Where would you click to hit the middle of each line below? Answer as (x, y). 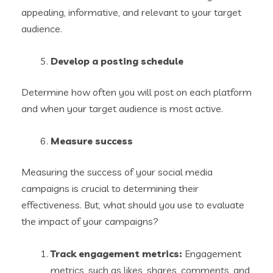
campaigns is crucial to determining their (110, 189)
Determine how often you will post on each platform (136, 92)
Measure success (92, 141)
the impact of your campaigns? (90, 222)
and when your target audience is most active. (122, 109)
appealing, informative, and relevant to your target (131, 12)
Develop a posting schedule (117, 61)
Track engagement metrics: (118, 254)
